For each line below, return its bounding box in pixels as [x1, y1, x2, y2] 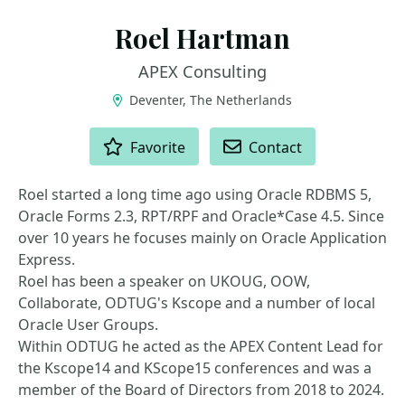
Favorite [130, 137, 186, 157]
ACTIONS [18, 127, 78, 144]
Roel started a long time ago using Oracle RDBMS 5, [18, 184, 372, 204]
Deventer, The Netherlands [126, 91, 293, 108]
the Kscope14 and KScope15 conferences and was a [18, 358, 372, 378]
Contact [249, 137, 303, 157]
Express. [18, 250, 75, 269]
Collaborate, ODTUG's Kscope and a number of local [18, 293, 375, 313]
